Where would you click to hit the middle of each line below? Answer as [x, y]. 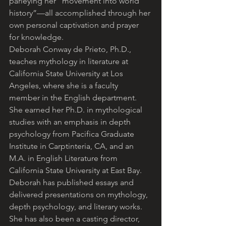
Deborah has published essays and [72, 183]
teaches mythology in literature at [70, 62]
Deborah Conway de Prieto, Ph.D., [71, 49]
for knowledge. [36, 37]
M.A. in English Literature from [64, 158]
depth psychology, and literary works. [77, 207]
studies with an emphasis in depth [71, 122]
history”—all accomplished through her [81, 13]
